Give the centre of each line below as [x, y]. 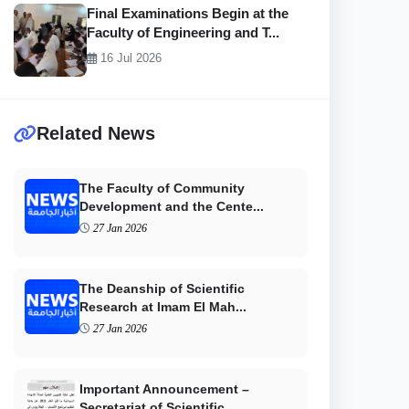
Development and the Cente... [172, 206]
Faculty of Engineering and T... [183, 32]
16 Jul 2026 [129, 58]
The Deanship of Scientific [162, 288]
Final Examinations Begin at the [188, 13]
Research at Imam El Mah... [163, 307]
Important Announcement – [164, 389]
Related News [96, 133]
